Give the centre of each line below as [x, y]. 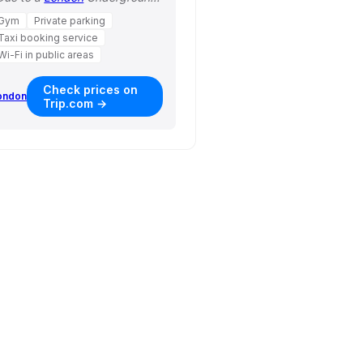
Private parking [70, 20]
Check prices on [91, 89]
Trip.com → [75, 103]
